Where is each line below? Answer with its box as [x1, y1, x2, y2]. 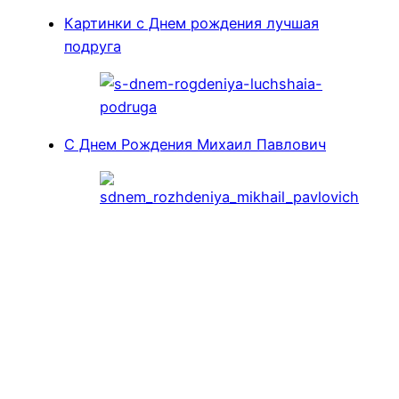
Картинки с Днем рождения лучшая [64, 13, 319, 32]
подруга [64, 37, 121, 55]
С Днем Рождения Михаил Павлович [64, 135, 326, 154]
